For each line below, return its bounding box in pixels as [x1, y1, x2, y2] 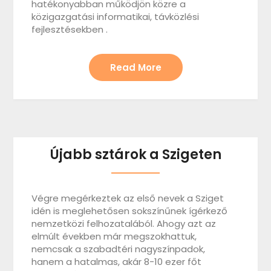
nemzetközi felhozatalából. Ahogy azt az [31, 217, 217, 230]
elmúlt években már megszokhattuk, [31, 230, 197, 243]
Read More [109, 61, 162, 74]
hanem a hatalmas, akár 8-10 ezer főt [31, 255, 202, 268]
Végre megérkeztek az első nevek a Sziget [31, 192, 224, 204]
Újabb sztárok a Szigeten [50, 145, 221, 164]
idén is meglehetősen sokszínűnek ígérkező [31, 204, 228, 217]
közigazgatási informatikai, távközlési [31, 10, 200, 23]
